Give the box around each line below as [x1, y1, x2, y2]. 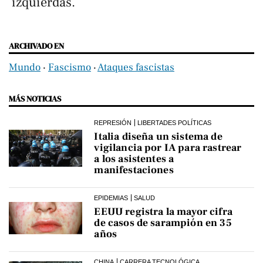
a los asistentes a [94, 152, 174, 166]
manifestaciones [94, 163, 174, 177]
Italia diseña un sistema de [94, 130, 222, 144]
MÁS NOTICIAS [9, 93, 61, 105]
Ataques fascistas [97, 60, 174, 75]
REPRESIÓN [94, 119, 132, 127]
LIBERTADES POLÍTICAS [137, 119, 212, 127]
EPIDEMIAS [94, 194, 129, 202]
